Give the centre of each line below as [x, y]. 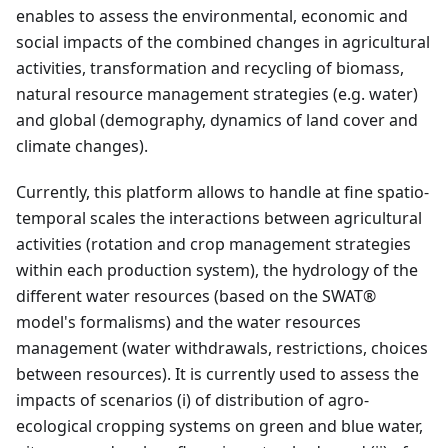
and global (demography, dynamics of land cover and [217, 120]
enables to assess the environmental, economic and [212, 16]
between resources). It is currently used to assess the [217, 374]
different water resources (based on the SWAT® [196, 296]
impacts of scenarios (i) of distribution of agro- [192, 400]
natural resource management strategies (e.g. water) [217, 94]
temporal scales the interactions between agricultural [219, 218]
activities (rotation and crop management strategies [213, 244]
